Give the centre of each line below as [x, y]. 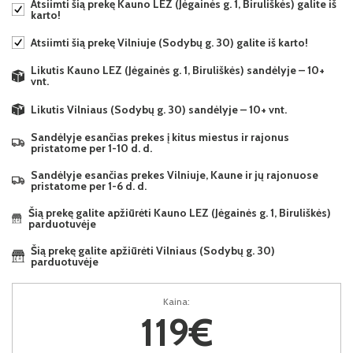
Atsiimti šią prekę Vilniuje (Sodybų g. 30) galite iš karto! [169, 43]
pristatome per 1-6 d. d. [89, 186]
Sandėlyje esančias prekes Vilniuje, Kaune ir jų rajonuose [175, 175]
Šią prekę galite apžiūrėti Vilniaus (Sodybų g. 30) [152, 251]
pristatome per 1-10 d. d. [91, 149]
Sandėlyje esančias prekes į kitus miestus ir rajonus [160, 137]
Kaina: [176, 302]
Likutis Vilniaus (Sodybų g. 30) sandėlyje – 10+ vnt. [159, 109]
